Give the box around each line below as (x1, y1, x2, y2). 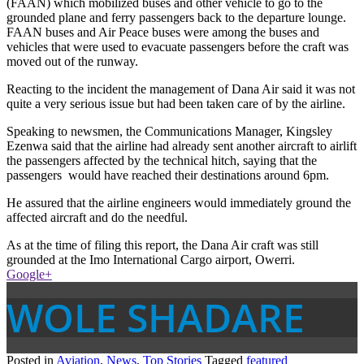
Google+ (6, 266, 52, 281)
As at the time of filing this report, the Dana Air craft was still (6, 237, 318, 252)
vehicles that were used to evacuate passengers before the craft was (6, 39, 349, 54)
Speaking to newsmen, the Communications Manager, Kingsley (6, 123, 332, 138)
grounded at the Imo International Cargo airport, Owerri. (6, 252, 295, 266)
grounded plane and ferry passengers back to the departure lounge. (6, 10, 346, 24)
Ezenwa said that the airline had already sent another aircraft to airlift (6, 138, 357, 153)
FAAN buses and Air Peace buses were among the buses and (6, 24, 319, 39)
